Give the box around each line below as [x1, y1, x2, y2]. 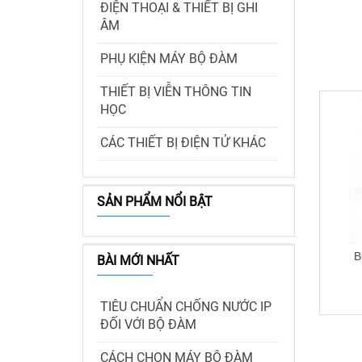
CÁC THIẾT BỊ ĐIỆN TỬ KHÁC [100, 135, 266, 150]
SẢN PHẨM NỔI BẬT [97, 194, 213, 209]
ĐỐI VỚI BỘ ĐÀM [100, 317, 196, 332]
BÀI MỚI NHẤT [97, 253, 179, 268]
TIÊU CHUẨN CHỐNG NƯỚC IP [100, 299, 271, 314]
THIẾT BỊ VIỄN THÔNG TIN [100, 84, 251, 99]
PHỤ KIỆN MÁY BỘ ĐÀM [100, 51, 238, 66]
